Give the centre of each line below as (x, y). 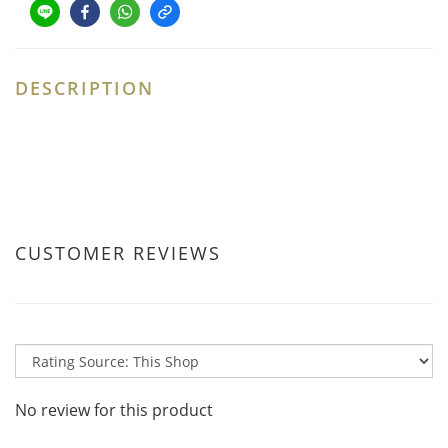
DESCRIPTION (84, 88)
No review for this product (114, 410)
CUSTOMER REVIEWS (118, 253)
